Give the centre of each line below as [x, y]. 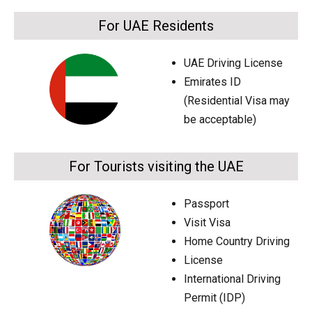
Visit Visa [207, 223]
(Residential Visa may [237, 101]
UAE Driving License [233, 63]
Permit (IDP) [214, 298]
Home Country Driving [237, 242]
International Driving [232, 279]
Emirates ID [212, 82]
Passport [206, 204]
